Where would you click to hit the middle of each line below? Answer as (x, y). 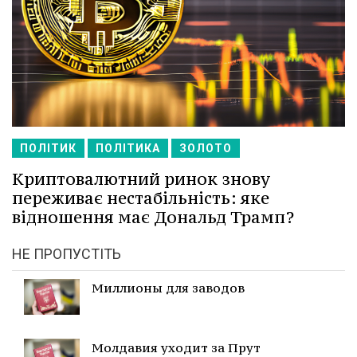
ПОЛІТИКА (128, 149)
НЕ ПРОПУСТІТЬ (67, 254)
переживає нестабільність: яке (141, 198)
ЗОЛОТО (206, 149)
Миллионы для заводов (168, 288)
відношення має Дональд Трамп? (153, 218)
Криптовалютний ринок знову (141, 179)
